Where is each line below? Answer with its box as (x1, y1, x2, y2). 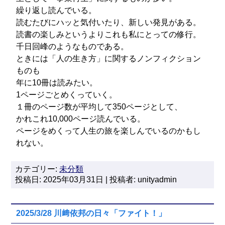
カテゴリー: (15, 165, 60, 173)
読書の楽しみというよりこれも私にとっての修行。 (16, 30, 201, 39)
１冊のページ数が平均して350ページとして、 (16, 102, 183, 111)
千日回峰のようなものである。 (16, 42, 129, 51)
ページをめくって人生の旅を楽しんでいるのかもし (16, 127, 201, 135)
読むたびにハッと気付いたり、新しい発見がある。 (16, 18, 201, 27)
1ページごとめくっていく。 (16, 90, 118, 99)
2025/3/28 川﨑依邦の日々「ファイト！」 (16, 209, 167, 217)
